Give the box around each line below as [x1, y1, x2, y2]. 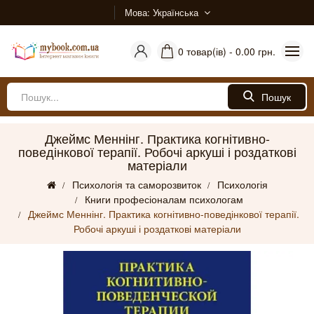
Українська [153, 6, 198, 19]
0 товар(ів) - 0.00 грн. [178, 44, 275, 58]
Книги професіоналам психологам [84, 192, 243, 206]
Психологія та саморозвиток [71, 177, 201, 191]
